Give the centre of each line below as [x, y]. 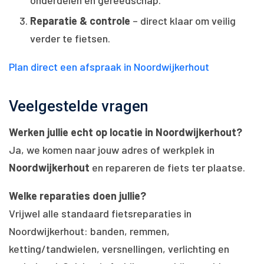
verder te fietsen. [70, 39]
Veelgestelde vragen [79, 106]
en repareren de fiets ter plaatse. [167, 167]
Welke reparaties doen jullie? [77, 195]
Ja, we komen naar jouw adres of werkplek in [112, 149]
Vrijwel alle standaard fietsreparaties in [100, 213]
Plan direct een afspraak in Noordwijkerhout [109, 67]
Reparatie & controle [80, 21]
